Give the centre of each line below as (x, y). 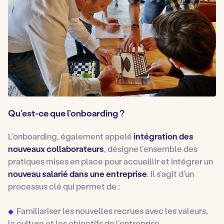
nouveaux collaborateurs (56, 149)
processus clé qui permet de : (64, 186)
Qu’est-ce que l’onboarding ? (66, 113)
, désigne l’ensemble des (151, 149)
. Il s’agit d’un (170, 174)
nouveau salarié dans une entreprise (77, 174)
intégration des (163, 136)
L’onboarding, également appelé (71, 136)
